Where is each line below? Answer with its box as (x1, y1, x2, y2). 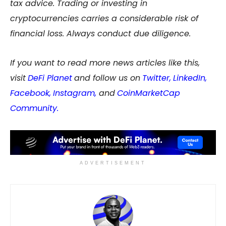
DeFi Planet (28, 72, 72, 84)
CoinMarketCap (117, 87, 180, 99)
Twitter (142, 72, 169, 84)
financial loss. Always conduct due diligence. (10, 28, 191, 40)
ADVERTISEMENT (80, 160, 146, 166)
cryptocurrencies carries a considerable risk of (10, 13, 198, 25)
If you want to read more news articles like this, (10, 57, 200, 69)
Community (10, 102, 57, 115)
